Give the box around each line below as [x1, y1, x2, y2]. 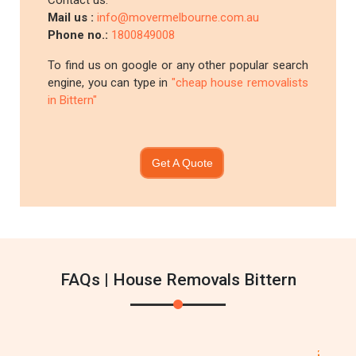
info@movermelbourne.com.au [97, 10, 260, 25]
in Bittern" [48, 93, 98, 107]
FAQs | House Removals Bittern [60, 270, 296, 289]
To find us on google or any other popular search [48, 58, 308, 72]
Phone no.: [48, 28, 112, 42]
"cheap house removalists [171, 75, 308, 90]
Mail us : [48, 10, 98, 25]
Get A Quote [151, 156, 213, 169]
